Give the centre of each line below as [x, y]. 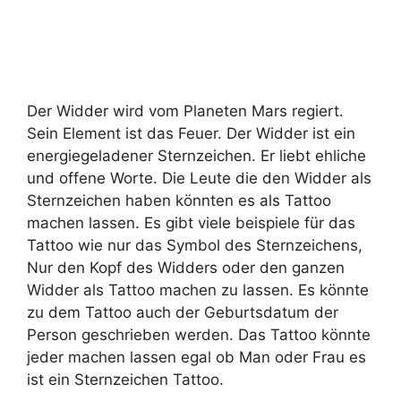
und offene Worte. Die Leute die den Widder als [199, 178]
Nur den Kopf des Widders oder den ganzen [186, 268]
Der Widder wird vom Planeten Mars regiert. [185, 111]
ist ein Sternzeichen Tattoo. [125, 380]
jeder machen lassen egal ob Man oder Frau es [196, 357]
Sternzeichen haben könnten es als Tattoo [179, 200]
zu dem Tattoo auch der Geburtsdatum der [183, 312]
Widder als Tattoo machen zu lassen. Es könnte [198, 290]
